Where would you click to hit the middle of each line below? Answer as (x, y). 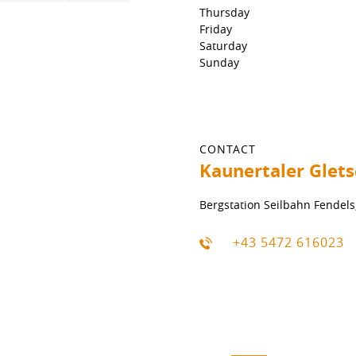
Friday (216, 29)
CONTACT (228, 149)
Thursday (224, 13)
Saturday (223, 46)
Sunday (219, 63)
